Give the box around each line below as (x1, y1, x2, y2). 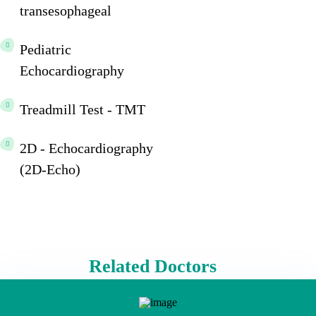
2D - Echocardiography (20, 140, 153, 156)
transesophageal (20, 2, 111, 18)
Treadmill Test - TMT (20, 101, 145, 117)
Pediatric (20, 41, 71, 57)
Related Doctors (89, 255, 217, 276)
